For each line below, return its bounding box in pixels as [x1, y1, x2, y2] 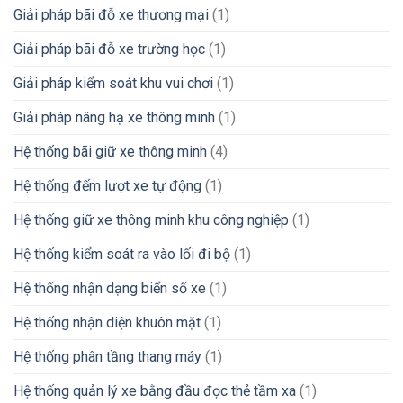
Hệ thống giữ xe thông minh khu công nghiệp [13, 211, 289, 229]
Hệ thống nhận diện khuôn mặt [13, 314, 201, 332]
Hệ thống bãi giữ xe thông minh [13, 143, 207, 161]
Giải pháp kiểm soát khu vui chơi [13, 75, 213, 93]
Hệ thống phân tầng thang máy [13, 348, 201, 366]
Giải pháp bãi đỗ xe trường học [13, 40, 205, 58]
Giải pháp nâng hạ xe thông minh [13, 109, 215, 127]
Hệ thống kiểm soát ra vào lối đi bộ [13, 246, 230, 264]
